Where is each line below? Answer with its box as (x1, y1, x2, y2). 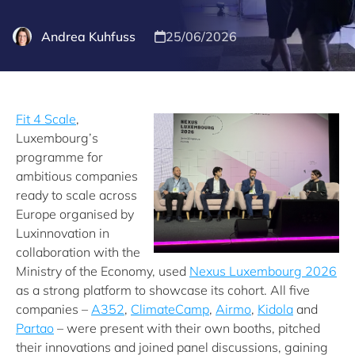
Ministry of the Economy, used (16, 263, 189, 279)
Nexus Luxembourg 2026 (189, 263, 337, 279)
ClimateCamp (131, 301, 209, 317)
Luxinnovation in (16, 225, 109, 241)
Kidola (258, 301, 293, 317)
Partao (16, 320, 54, 336)
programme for (16, 149, 103, 165)
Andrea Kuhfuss (41, 29, 136, 44)
